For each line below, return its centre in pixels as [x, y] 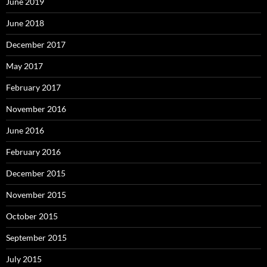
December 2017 [36, 44]
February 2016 [33, 152]
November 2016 [36, 109]
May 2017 [24, 66]
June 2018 [25, 23]
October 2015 [32, 216]
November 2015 [36, 195]
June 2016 [25, 130]
